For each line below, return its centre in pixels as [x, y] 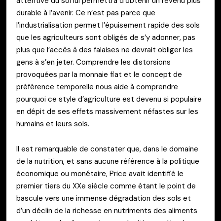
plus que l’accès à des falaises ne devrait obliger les [105, 50]
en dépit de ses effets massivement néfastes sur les [107, 111]
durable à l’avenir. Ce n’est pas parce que [86, 13]
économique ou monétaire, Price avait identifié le [100, 174]
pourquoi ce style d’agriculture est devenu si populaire [109, 99]
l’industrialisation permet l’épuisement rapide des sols [108, 25]
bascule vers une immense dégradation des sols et [104, 199]
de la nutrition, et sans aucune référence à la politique [108, 162]
